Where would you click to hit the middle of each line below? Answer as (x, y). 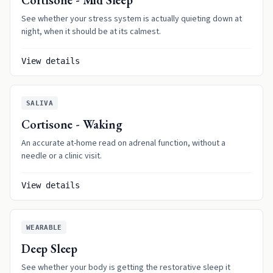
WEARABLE (44, 227)
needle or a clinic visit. (62, 156)
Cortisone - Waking (72, 124)
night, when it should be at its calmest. (91, 32)
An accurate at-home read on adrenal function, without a (123, 143)
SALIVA (40, 103)
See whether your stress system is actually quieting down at (132, 19)
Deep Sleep (49, 249)
